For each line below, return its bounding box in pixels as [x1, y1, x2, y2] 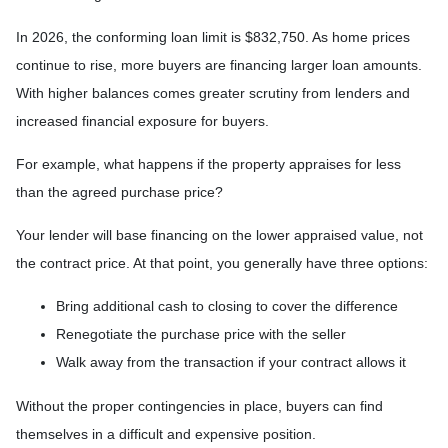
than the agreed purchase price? [16, 183, 223, 200]
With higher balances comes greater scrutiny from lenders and [16, 84, 410, 101]
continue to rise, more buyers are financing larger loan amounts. [16, 56, 422, 73]
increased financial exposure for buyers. [16, 112, 269, 129]
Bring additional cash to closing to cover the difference [56, 297, 398, 314]
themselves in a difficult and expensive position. [16, 425, 316, 442]
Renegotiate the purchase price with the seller [56, 325, 346, 342]
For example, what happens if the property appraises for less [16, 155, 401, 172]
